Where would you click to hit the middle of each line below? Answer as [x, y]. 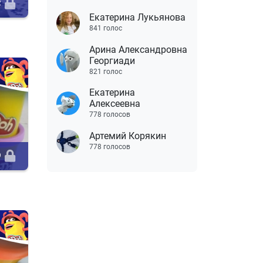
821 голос [106, 71]
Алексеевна [115, 103]
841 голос [106, 28]
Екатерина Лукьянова [137, 17]
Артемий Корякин [128, 136]
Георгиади [112, 60]
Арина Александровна [138, 49]
